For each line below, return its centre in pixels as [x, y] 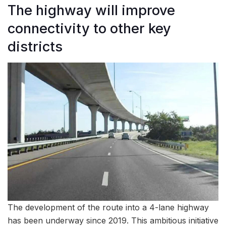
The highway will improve [91, 10]
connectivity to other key [89, 28]
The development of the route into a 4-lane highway [108, 208]
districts [35, 46]
